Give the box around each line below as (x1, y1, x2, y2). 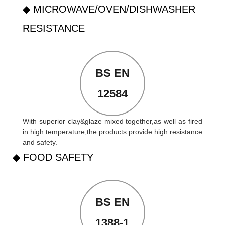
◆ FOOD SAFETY (13, 151, 93, 163)
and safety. (23, 138, 57, 146)
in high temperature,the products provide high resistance (23, 127, 202, 136)
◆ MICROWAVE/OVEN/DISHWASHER (23, 3, 195, 15)
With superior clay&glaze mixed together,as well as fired (23, 117, 202, 125)
